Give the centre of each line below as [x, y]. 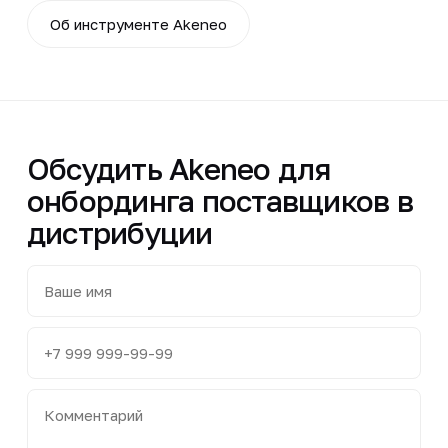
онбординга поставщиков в [219, 200]
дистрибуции [119, 232]
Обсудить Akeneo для [178, 168]
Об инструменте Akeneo [138, 23]
